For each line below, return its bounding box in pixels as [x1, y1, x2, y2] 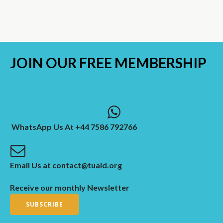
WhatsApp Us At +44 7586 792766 [10, 121, 137, 131]
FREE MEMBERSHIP [79, 54, 207, 71]
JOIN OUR [10, 54, 79, 71]
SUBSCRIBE [26, 200, 63, 209]
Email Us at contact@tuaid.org [10, 160, 122, 170]
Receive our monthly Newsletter [10, 182, 129, 192]
